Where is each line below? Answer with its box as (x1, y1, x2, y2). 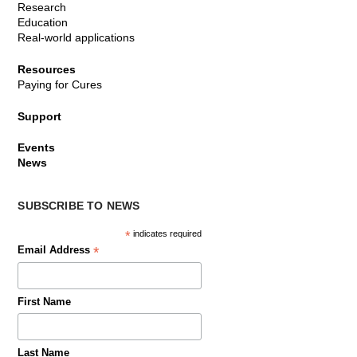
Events (18, 141, 56, 155)
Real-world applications (18, 31, 135, 45)
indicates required (130, 229, 202, 239)
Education (18, 16, 69, 29)
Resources (18, 62, 76, 76)
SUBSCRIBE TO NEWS (18, 199, 140, 213)
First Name (18, 296, 72, 308)
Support (18, 109, 62, 123)
